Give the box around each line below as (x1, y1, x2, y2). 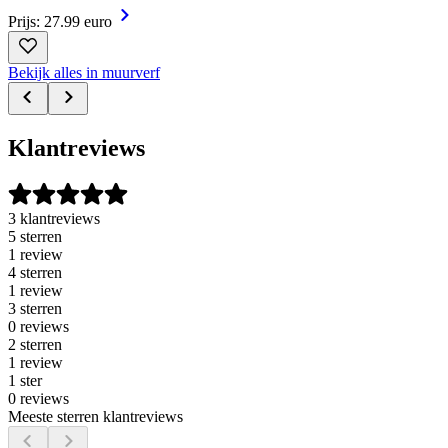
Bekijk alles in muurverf (8, 63, 160, 81)
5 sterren (8, 227, 62, 245)
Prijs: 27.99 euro (8, 12, 112, 30)
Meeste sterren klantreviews (8, 407, 183, 425)
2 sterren (8, 335, 62, 353)
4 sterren (8, 263, 62, 281)
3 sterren (8, 299, 62, 317)
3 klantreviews (8, 209, 100, 227)
